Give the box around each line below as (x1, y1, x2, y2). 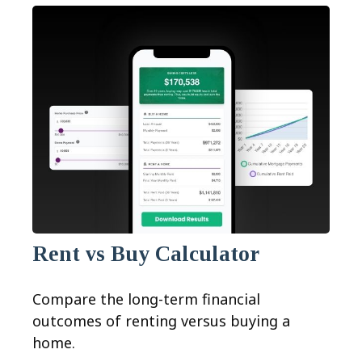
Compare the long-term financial (32, 289, 260, 309)
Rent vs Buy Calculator (32, 242, 259, 267)
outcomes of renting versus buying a (32, 311, 290, 331)
